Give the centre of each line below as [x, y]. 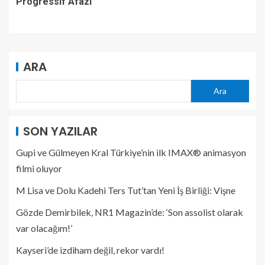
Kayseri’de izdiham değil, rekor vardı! [90, 250]
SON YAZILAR [60, 131]
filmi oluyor [39, 168]
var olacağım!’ [44, 228]
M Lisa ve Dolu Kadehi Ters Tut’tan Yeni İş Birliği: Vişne [126, 190]
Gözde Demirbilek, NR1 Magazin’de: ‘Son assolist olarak [130, 212]
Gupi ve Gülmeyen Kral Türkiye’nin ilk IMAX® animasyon [131, 152]
